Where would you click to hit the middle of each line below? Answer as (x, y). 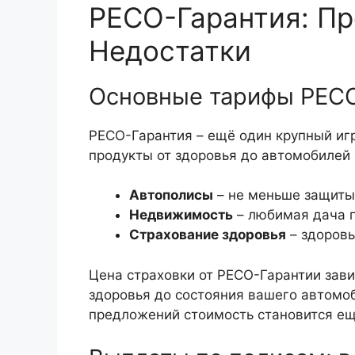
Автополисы (171, 195)
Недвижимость (181, 215)
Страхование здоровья (208, 235)
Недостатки (170, 50)
